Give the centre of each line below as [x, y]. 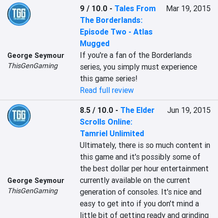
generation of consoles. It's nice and [141, 192]
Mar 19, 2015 [188, 8]
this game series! [109, 78]
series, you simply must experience [139, 67]
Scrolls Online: [106, 122]
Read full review [107, 90]
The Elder [138, 110]
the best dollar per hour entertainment [145, 168]
